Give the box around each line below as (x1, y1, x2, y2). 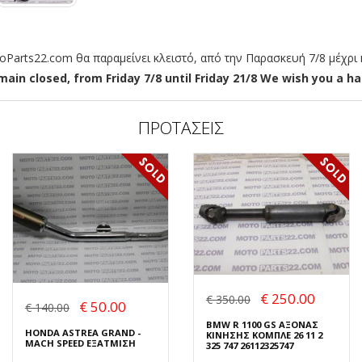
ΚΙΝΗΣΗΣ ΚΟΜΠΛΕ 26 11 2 (206, 328, 322, 341)
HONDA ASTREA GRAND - (25, 326, 141, 339)
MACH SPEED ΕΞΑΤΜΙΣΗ (25, 337, 136, 350)
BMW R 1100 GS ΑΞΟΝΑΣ (206, 318, 318, 330)
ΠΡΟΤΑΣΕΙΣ (138, 116, 224, 140)
